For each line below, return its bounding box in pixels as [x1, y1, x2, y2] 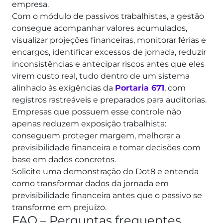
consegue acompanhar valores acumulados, [12, 23, 187, 33]
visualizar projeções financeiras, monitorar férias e [12, 35, 206, 45]
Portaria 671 [115, 83, 164, 93]
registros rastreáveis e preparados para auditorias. [12, 95, 207, 105]
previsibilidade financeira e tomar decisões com [12, 143, 201, 153]
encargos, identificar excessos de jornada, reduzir [12, 47, 206, 57]
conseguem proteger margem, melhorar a [12, 131, 180, 141]
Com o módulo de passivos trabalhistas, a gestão [12, 11, 204, 21]
